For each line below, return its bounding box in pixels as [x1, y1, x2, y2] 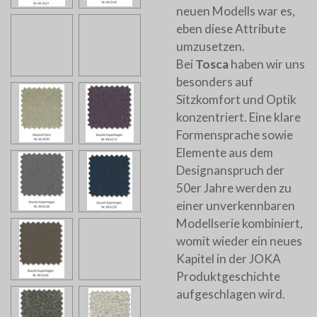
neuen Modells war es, [176, 4, 295, 19]
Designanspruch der [176, 163, 284, 178]
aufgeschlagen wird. [176, 287, 285, 302]
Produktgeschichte [176, 269, 280, 284]
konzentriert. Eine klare [176, 110, 301, 125]
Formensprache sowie [176, 127, 293, 143]
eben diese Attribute [176, 21, 286, 37]
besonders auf [176, 74, 253, 90]
